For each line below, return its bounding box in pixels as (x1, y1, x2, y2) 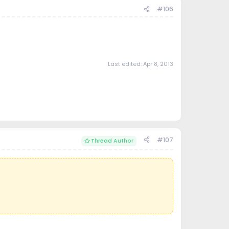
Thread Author (90, 136, 133, 145)
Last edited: (107, 59, 143, 68)
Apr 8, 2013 (143, 59, 173, 68)
